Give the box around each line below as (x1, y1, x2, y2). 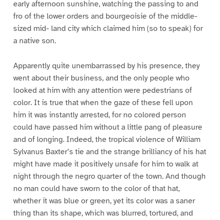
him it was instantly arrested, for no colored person (13, 110, 186, 120)
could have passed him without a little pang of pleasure (13, 122, 202, 133)
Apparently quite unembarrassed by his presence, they (13, 61, 200, 71)
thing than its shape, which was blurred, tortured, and (13, 208, 193, 219)
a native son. (13, 36, 56, 46)
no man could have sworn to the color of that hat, (13, 184, 180, 194)
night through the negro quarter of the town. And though (13, 171, 206, 182)
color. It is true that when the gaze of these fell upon (13, 98, 193, 108)
